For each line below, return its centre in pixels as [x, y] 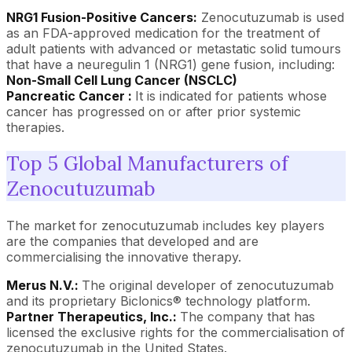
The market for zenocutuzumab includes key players [165, 225]
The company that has [247, 317]
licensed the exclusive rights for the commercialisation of [176, 332]
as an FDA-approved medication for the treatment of [163, 33]
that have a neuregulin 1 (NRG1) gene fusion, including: [170, 64]
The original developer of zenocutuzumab [208, 285]
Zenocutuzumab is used [271, 17]
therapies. [35, 127]
